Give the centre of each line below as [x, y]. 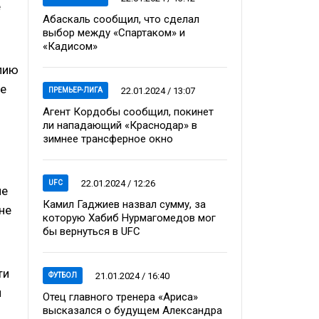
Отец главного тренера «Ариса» [120, 297]
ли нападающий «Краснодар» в [120, 125]
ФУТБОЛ [63, 275]
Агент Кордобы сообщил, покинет [128, 112]
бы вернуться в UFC [91, 231]
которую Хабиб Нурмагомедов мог [129, 218]
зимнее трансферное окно [108, 139]
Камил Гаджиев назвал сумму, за [124, 204]
